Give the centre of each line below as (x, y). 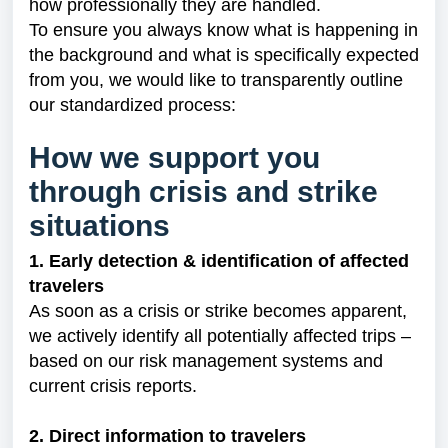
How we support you (174, 157)
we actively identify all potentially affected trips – (220, 336)
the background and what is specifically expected (224, 55)
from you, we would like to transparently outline (216, 80)
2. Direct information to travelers (167, 436)
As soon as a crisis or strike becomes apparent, (218, 311)
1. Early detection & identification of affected (219, 261)
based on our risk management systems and (206, 361)
